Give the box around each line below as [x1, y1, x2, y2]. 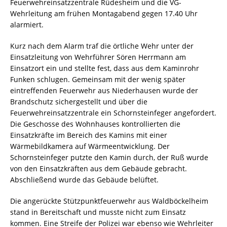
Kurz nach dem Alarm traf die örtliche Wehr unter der [10, 41, 194, 51]
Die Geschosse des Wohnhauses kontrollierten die [10, 119, 180, 129]
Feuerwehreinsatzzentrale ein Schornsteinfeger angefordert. [10, 107, 216, 118]
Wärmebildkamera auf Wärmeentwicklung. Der [10, 141, 170, 151]
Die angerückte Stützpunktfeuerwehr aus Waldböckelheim [10, 196, 208, 206]
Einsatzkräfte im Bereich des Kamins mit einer [10, 130, 167, 140]
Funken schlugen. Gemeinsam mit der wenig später [10, 74, 185, 84]
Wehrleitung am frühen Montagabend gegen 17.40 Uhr [10, 8, 198, 18]
